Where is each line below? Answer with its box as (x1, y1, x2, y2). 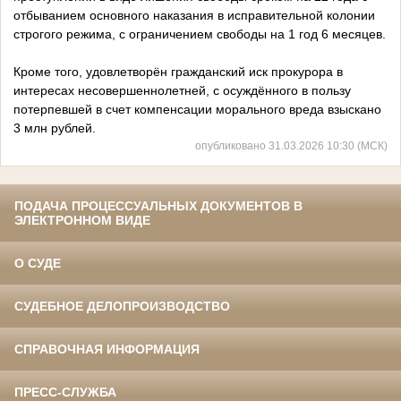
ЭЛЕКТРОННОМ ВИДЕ (14, 213, 150, 228)
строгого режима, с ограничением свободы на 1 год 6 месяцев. (13, 27, 386, 42)
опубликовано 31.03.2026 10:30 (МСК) (195, 140, 388, 152)
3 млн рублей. (13, 121, 96, 136)
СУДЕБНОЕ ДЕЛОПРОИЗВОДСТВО (14, 299, 230, 314)
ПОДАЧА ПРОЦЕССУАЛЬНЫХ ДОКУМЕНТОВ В (14, 199, 303, 214)
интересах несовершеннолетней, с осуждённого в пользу (13, 83, 351, 98)
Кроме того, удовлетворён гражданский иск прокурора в (13, 64, 343, 80)
